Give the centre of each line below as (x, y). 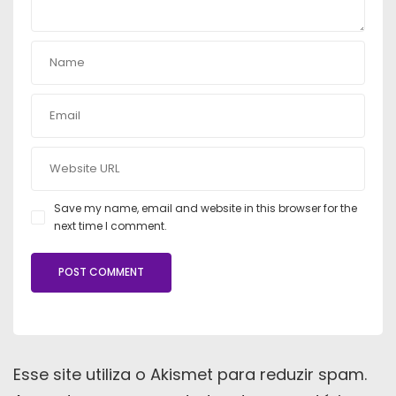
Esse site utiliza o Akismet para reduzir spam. (190, 374)
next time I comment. (110, 225)
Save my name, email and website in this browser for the (206, 208)
